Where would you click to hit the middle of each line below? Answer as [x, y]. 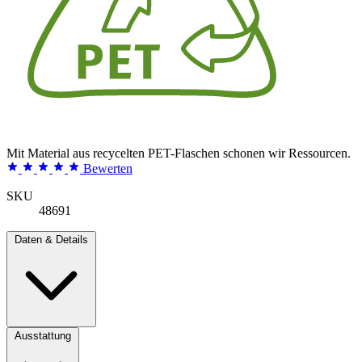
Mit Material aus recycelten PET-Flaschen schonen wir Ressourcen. [179, 153]
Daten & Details [51, 239]
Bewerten [108, 168]
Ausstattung [43, 335]
